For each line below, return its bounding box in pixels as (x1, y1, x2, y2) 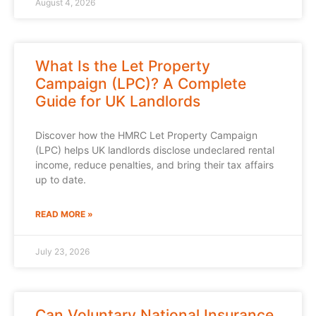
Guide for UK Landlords (35, 92, 200, 111)
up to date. (35, 174, 86, 186)
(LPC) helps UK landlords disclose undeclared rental (35, 144, 274, 157)
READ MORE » (35, 209, 93, 220)
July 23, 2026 (35, 246, 90, 257)
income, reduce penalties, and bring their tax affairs (35, 159, 274, 171)
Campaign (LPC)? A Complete (35, 75, 246, 93)
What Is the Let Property (35, 57, 210, 75)
